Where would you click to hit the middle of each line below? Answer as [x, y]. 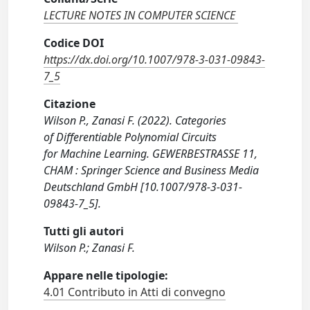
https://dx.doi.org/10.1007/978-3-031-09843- [155, 60]
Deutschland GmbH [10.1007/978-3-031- [143, 187]
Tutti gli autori [84, 231]
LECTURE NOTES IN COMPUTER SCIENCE [140, 15]
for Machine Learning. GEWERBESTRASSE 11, [151, 154]
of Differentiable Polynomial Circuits [130, 137]
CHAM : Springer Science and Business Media [152, 170]
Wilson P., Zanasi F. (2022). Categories [135, 120]
